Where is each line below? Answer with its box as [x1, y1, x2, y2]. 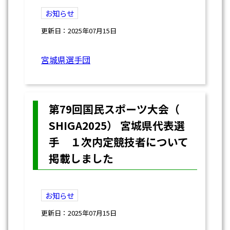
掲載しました [48, 150, 113, 166]
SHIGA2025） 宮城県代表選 [48, 118, 185, 133]
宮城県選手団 [41, 53, 90, 66]
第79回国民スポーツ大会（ [48, 101, 180, 117]
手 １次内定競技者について [48, 134, 188, 150]
